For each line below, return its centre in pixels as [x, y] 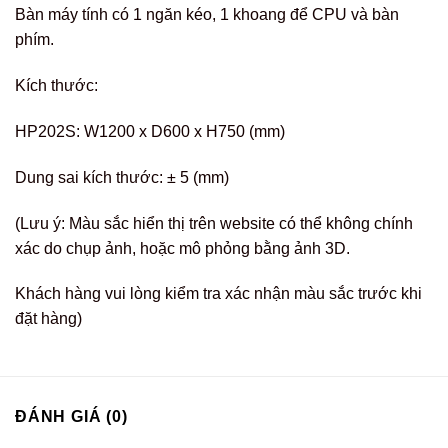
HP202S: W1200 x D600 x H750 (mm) [150, 131]
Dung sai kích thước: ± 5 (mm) [122, 177]
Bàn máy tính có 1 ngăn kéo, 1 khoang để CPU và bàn [207, 15]
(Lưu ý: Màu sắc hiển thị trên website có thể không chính [214, 223]
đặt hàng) [48, 319]
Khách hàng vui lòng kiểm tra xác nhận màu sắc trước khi [218, 294]
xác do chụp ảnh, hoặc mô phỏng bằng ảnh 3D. [182, 248]
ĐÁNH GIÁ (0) [71, 417]
